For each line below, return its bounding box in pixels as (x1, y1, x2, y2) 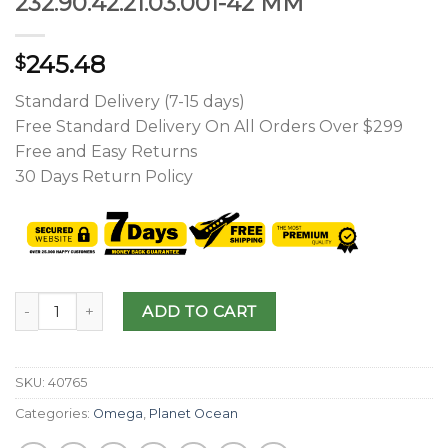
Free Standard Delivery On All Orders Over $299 (15, 116, 403, 136)
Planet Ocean (149, 406, 238, 422)
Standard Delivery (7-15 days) (15, 91, 245, 111)
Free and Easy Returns (15, 141, 197, 161)
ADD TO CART (142, 301, 257, 321)
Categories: (15, 406, 93, 422)
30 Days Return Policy (15, 166, 193, 186)
